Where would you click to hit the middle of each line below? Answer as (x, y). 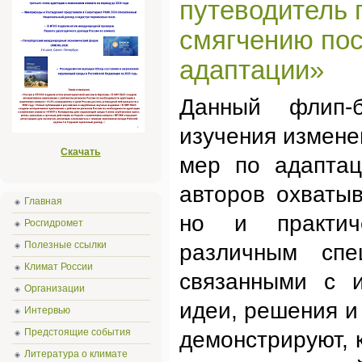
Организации (55, 288)
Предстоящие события (78, 332)
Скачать (81, 152)
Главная (43, 201)
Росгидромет (54, 223)
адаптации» (252, 70)
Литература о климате (76, 354)
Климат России (59, 267)
